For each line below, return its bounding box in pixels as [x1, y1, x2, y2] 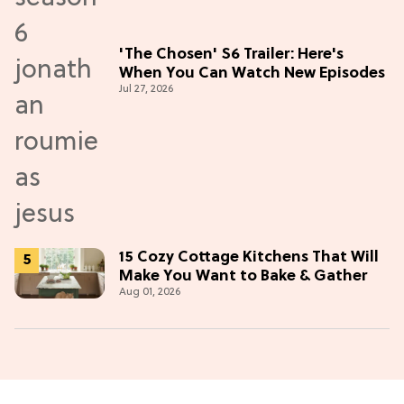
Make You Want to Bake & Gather [119, 267, 367, 285]
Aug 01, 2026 [119, 285, 180, 298]
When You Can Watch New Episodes [119, 65, 385, 83]
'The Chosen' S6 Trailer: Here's [119, 46, 344, 64]
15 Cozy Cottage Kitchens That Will [119, 248, 379, 266]
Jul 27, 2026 [119, 83, 173, 96]
